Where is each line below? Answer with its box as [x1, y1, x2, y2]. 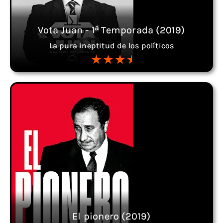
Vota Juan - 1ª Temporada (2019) [38, 24, 185, 36]
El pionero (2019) [72, 210, 151, 222]
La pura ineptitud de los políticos [49, 40, 174, 50]
